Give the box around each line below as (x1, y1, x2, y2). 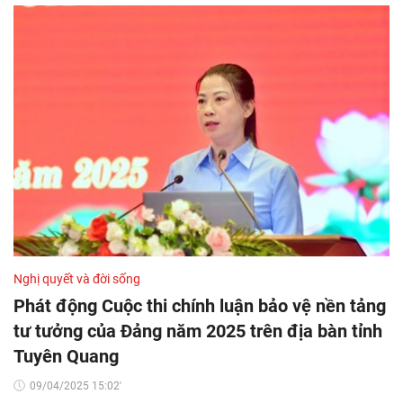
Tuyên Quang (13, 345, 119, 367)
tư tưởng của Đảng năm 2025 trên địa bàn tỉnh (13, 319, 382, 342)
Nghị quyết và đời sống (13, 271, 140, 286)
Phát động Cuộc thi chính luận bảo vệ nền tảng (13, 294, 386, 317)
